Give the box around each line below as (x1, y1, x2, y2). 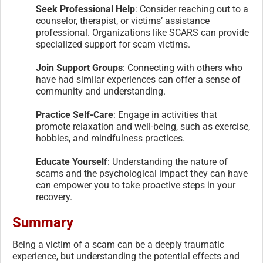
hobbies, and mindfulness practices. (36, 132, 185, 144)
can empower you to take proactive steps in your (36, 179, 235, 191)
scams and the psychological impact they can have (36, 167, 248, 179)
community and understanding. (36, 85, 166, 97)
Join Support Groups (36, 62, 123, 73)
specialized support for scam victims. (36, 38, 190, 50)
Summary (12, 214, 73, 231)
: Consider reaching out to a (135, 3, 248, 15)
